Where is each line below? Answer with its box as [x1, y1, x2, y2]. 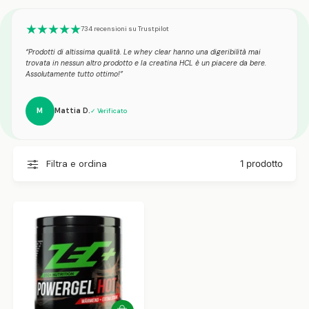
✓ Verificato [90, 106, 128, 115]
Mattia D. [54, 106, 91, 115]
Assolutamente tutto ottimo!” [26, 69, 123, 79]
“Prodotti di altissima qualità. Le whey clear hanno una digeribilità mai [26, 47, 261, 57]
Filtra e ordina [46, 158, 107, 170]
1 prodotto [239, 158, 283, 170]
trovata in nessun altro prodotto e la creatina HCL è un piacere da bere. [26, 58, 267, 68]
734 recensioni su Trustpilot [81, 24, 170, 33]
